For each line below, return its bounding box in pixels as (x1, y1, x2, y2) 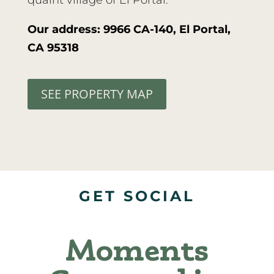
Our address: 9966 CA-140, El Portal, (27, 23, 231, 37)
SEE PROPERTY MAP (40, 86, 153, 103)
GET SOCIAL (78, 187, 195, 206)
